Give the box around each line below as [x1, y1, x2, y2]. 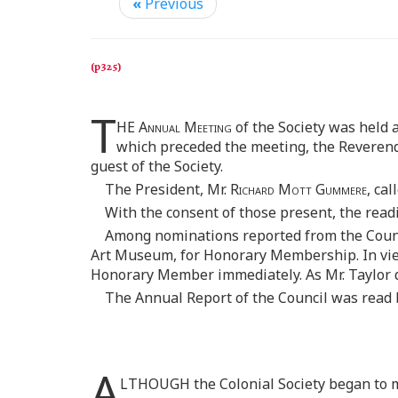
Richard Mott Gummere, [230, 179, 370, 200]
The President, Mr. [105, 179, 230, 200]
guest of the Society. [91, 156, 223, 177]
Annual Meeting [139, 117, 232, 138]
